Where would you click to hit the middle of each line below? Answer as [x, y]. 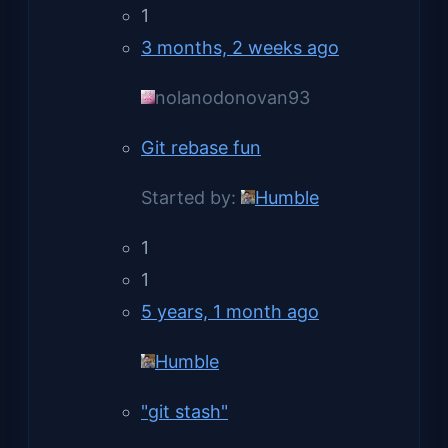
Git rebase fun [201, 147]
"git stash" [184, 411]
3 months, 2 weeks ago [240, 47]
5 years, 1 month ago [230, 311]
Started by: [191, 197]
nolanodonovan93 [232, 97]
